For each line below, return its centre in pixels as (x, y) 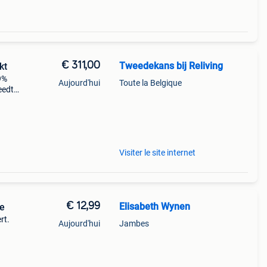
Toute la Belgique (150, 83)
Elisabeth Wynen (154, 207)
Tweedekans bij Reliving (171, 66)
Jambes (134, 223)
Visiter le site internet (157, 153)
